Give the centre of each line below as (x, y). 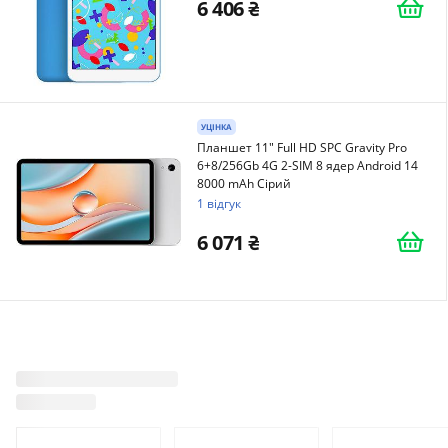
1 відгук (219, 203)
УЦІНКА (216, 126)
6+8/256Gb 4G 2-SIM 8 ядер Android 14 (307, 165)
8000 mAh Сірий (244, 183)
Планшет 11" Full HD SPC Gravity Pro (302, 147)
